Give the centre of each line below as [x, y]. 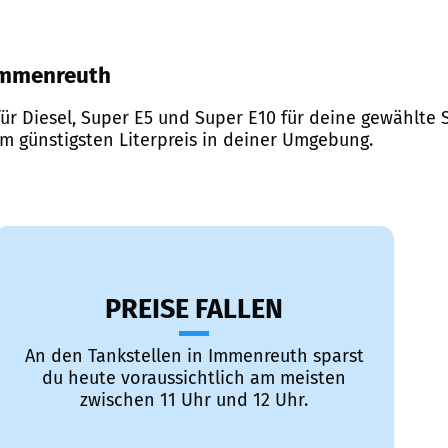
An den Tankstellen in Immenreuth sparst [194, 356]
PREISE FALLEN [194, 309]
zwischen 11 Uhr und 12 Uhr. [194, 400]
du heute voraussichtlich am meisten [194, 378]
